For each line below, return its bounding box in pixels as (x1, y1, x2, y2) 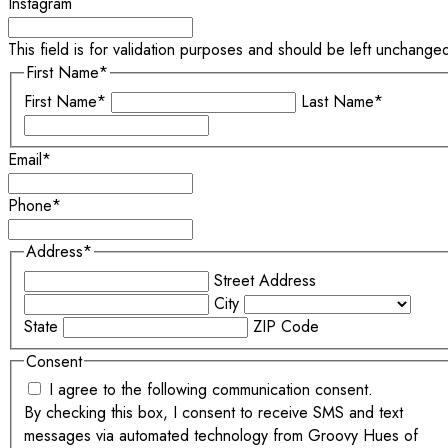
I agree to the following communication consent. (49, 378, 373, 402)
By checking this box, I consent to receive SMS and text (24, 401, 403, 425)
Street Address (214, 268, 316, 292)
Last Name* (301, 90, 383, 114)
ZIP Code (253, 314, 319, 338)
